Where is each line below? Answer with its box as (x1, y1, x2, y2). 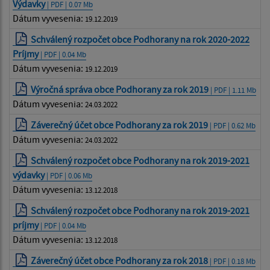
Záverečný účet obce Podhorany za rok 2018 (31, 254, 209, 266)
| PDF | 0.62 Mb (208, 120, 256, 130)
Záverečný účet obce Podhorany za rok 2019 (31, 118, 209, 131)
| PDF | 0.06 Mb (45, 170, 92, 180)
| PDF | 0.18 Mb (208, 256, 256, 266)
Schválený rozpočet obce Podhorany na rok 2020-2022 (31, 33, 250, 45)
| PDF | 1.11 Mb (209, 84, 257, 95)
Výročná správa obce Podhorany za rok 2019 (31, 83, 209, 95)
